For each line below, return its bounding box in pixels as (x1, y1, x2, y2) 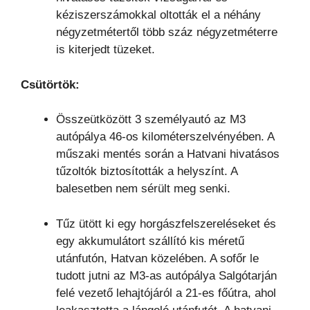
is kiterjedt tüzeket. (56, 43, 155, 57)
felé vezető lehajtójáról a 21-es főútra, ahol (56, 286, 276, 300)
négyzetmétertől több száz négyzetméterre (56, 26, 277, 39)
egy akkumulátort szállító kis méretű (56, 234, 244, 248)
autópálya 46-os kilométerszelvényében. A (56, 130, 274, 144)
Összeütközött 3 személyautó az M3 (56, 113, 246, 127)
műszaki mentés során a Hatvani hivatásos (56, 147, 280, 161)
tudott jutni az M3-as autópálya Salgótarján (56, 268, 277, 282)
